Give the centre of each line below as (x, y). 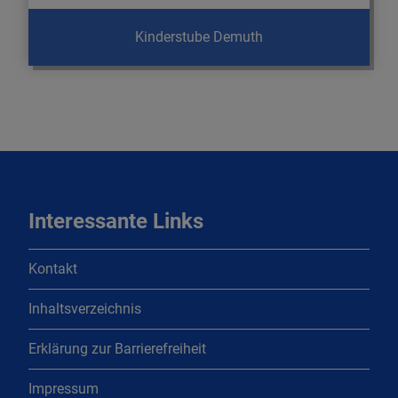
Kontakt (53, 269)
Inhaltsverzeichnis (85, 309)
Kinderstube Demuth (199, 37)
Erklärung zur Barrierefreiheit (117, 349)
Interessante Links (116, 221)
